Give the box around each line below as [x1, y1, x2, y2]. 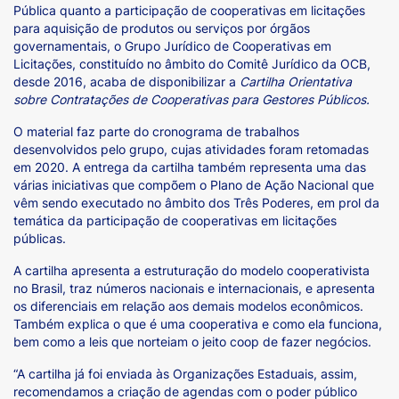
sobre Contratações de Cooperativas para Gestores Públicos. [13, 92, 370, 107]
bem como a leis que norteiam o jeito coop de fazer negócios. [13, 334, 371, 349]
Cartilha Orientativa [240, 74, 352, 89]
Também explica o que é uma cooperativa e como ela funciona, [13, 316, 382, 331]
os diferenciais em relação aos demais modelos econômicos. [13, 298, 363, 313]
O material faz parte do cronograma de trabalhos [13, 124, 299, 139]
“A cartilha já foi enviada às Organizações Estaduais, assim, [13, 366, 357, 381]
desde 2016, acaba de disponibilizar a [13, 74, 240, 89]
